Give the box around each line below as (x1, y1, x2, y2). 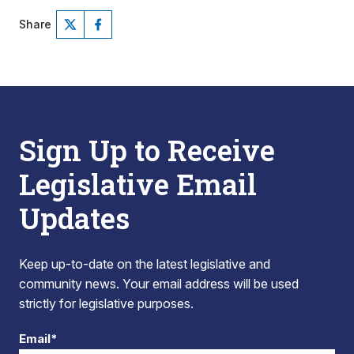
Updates (19, 199, 130, 237)
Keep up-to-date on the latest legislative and (19, 256, 270, 272)
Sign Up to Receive (19, 131, 275, 169)
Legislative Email (19, 165, 257, 203)
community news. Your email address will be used (19, 276, 299, 292)
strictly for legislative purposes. (19, 296, 194, 311)
